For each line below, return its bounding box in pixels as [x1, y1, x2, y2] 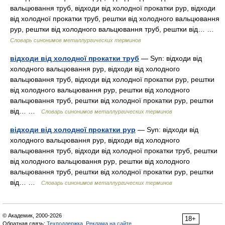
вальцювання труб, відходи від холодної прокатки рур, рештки [10, 75, 214, 83]
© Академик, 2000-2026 [3, 212, 62, 218]
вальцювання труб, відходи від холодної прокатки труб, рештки [10, 147, 217, 155]
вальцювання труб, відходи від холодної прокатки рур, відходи [10, 4, 215, 12]
